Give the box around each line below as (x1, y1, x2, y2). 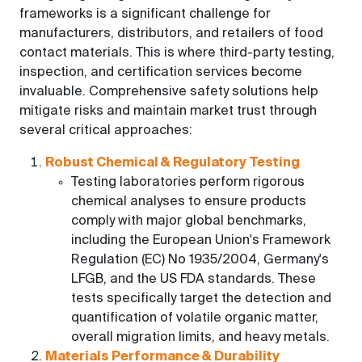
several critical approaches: (19, 124, 192, 137)
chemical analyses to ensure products (71, 196, 306, 208)
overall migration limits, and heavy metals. (71, 331, 330, 344)
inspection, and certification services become (19, 66, 302, 79)
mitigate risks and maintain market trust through (19, 105, 317, 118)
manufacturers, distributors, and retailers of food (19, 27, 323, 40)
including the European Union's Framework (71, 234, 330, 247)
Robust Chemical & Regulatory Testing (45, 157, 300, 170)
